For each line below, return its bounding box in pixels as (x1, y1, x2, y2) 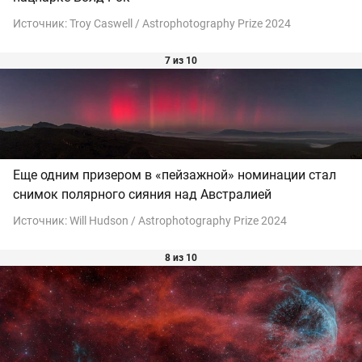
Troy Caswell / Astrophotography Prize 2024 (69, 16, 291, 30)
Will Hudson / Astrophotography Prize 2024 (69, 213, 287, 227)
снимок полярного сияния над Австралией (13, 186, 271, 202)
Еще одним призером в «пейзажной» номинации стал (13, 166, 336, 183)
